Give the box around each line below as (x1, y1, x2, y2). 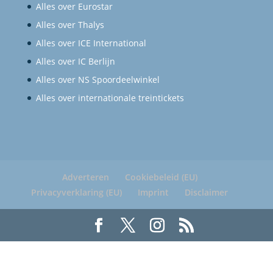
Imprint (138, 186, 169, 199)
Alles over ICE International (35, 37, 146, 49)
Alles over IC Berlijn (35, 55, 115, 68)
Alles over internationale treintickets (35, 92, 184, 104)
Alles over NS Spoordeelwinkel (35, 74, 160, 86)
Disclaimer (185, 186, 229, 199)
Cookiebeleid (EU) (124, 171, 197, 183)
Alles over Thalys (35, 19, 104, 31)
